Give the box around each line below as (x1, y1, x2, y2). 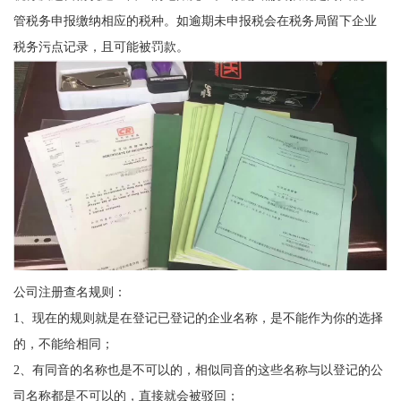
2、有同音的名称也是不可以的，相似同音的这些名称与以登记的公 (13, 363, 383, 378)
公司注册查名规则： (13, 285, 126, 300)
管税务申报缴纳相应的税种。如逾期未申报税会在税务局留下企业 (13, 13, 377, 28)
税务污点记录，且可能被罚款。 (13, 38, 189, 54)
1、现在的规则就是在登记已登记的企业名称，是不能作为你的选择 (13, 311, 383, 326)
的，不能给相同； (13, 337, 114, 352)
